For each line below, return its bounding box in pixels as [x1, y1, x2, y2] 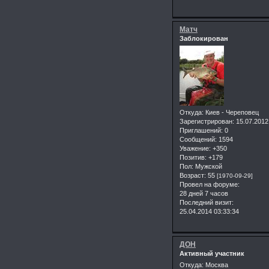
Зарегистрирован [180, 117, 232, 125]
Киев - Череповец [204, 108, 259, 116]
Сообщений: [180, 135, 217, 143]
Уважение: [180, 144, 211, 152]
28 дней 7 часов [180, 189, 228, 197]
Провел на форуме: [180, 180, 240, 188]
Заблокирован [180, 34, 228, 42]
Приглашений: [180, 126, 223, 134]
